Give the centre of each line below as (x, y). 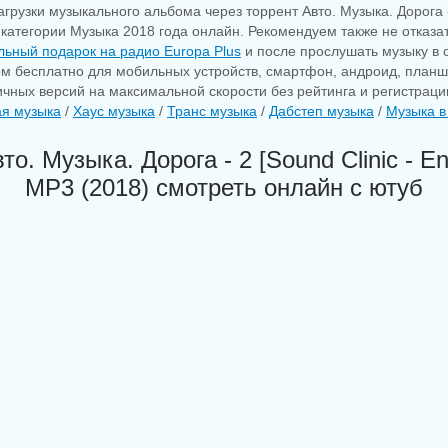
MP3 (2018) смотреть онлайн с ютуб (224, 187)
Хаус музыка (114, 111)
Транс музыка (212, 111)
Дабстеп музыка (321, 111)
